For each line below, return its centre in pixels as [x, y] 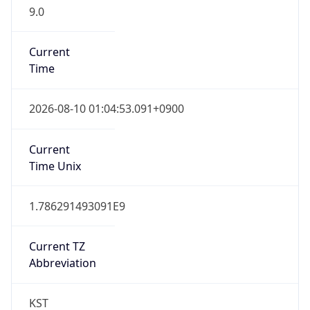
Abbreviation [62, 263]
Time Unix [55, 166]
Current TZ [57, 247]
